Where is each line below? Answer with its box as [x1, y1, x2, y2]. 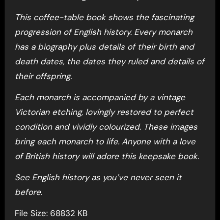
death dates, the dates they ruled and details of [14, 55, 204, 67]
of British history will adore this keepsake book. [14, 150, 199, 162]
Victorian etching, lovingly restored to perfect [14, 106, 193, 117]
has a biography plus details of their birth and [14, 41, 194, 52]
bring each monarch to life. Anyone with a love [14, 136, 195, 147]
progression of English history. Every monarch [14, 26, 192, 37]
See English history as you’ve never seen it [14, 171, 182, 183]
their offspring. [14, 70, 72, 82]
